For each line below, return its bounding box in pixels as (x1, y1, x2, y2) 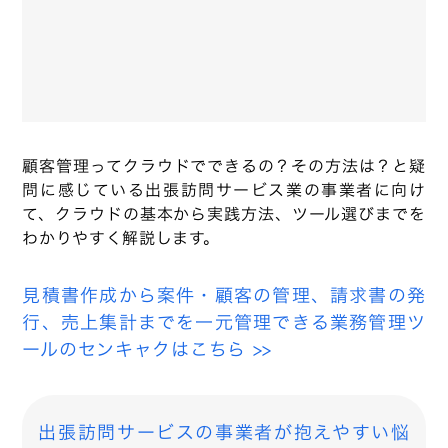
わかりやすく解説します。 (22, 226, 221, 251)
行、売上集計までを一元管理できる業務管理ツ (22, 309, 426, 337)
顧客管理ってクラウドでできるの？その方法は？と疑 (22, 154, 426, 179)
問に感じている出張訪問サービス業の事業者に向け (22, 178, 426, 203)
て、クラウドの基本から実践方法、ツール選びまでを (22, 202, 426, 227)
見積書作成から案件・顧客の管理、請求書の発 (22, 282, 426, 310)
